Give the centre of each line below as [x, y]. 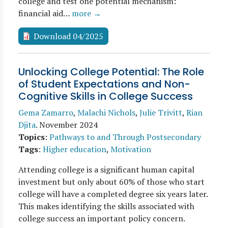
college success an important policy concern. [102, 218]
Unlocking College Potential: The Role [111, 72]
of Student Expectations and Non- [104, 84]
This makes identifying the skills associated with [106, 206]
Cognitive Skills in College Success [106, 96]
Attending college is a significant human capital [106, 169]
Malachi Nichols [106, 112]
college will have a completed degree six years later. [113, 194]
